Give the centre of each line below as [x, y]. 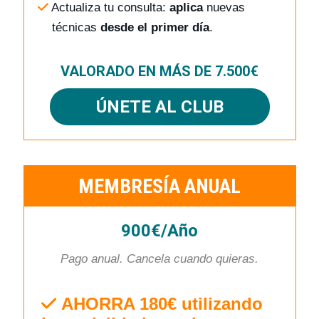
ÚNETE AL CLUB [159, 107]
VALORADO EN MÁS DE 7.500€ [159, 72]
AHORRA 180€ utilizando [162, 304]
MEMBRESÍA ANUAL [159, 187]
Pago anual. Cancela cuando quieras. [159, 259]
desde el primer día [155, 28]
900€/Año [159, 231]
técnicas [76, 28]
